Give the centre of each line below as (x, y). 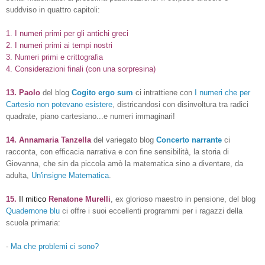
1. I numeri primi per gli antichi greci (67, 33)
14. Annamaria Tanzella (49, 140)
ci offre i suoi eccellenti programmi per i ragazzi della (152, 211)
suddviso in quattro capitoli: (53, 9)
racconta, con (29, 151)
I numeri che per (222, 92)
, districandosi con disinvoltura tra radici (180, 104)
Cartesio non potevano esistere (59, 104)
